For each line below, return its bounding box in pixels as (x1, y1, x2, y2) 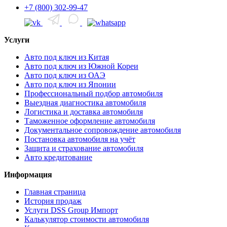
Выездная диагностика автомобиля (24, 98, 146, 107)
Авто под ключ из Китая (24, 53, 109, 62)
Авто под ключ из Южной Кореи (24, 62, 138, 71)
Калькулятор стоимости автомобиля (24, 215, 149, 224)
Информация (4, 170, 52, 179)
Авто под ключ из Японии (24, 80, 116, 89)
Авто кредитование (24, 153, 92, 162)
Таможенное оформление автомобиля (24, 117, 155, 126)
